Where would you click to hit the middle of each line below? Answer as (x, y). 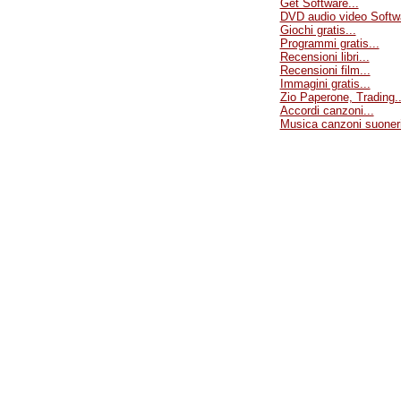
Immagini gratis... (325, 84)
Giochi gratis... (318, 30)
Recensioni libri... (324, 57)
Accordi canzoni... (327, 111)
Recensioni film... (325, 70)
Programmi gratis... (329, 43)
